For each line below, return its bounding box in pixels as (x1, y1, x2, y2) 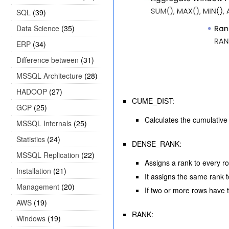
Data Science (16, 23, 59, 33)
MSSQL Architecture (16, 71, 82, 81)
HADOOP (16, 86, 47, 97)
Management (16, 181, 59, 192)
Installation (16, 166, 51, 176)
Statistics (16, 134, 45, 144)
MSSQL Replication (16, 150, 79, 160)
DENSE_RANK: (132, 139, 184, 149)
